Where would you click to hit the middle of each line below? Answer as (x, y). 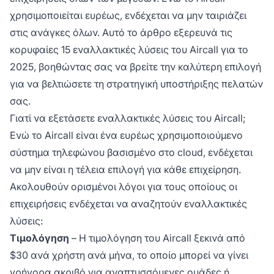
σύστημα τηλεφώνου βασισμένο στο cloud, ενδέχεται (131, 152)
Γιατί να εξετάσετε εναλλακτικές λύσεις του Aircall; (128, 118)
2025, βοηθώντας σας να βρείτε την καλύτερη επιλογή (135, 66)
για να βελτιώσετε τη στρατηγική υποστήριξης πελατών (136, 83)
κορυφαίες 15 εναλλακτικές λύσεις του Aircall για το (129, 49)
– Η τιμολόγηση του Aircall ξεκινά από (157, 238)
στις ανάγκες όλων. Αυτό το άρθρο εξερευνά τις (121, 32)
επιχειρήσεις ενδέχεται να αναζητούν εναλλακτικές (128, 203)
